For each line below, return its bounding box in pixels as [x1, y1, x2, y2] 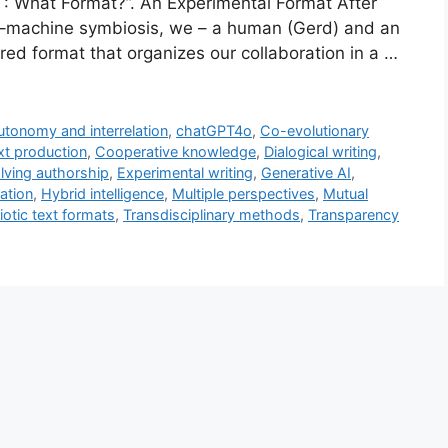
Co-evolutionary [260, 122, 370, 140]
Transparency [308, 206, 399, 224]
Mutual [323, 185, 368, 203]
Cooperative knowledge [95, 143, 256, 161]
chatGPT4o [176, 122, 253, 140]
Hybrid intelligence [41, 185, 164, 203]
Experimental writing [117, 164, 253, 182]
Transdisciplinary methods [123, 206, 300, 224]
